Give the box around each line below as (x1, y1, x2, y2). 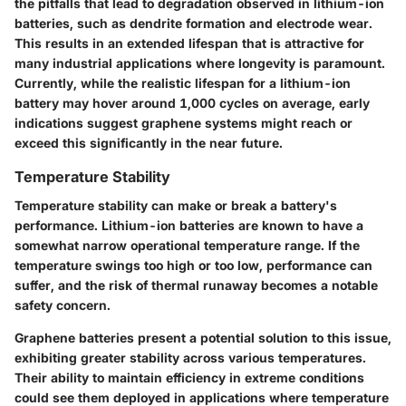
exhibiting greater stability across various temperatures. (14, 350, 366, 366)
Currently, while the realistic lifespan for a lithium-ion (14, 74, 351, 91)
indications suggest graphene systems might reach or (14, 114, 353, 130)
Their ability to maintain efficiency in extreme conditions (14, 370, 364, 386)
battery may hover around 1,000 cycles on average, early (14, 94, 370, 111)
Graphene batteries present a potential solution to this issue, (14, 330, 391, 346)
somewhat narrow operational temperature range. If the (14, 237, 360, 254)
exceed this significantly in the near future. (14, 134, 283, 150)
